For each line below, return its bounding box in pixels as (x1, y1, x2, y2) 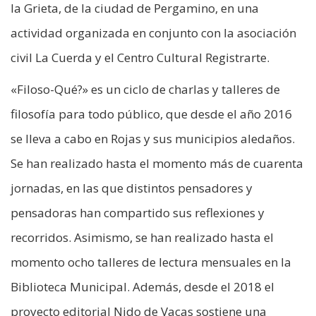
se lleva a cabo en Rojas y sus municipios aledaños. (11, 130, 295, 147)
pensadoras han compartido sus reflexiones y (11, 205, 265, 221)
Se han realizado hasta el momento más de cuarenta (11, 155, 303, 172)
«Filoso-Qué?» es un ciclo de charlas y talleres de (11, 81, 280, 98)
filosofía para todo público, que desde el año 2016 (11, 106, 292, 123)
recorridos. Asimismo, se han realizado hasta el (11, 229, 274, 246)
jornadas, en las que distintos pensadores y (11, 180, 253, 197)
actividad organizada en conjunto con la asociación (11, 25, 296, 42)
